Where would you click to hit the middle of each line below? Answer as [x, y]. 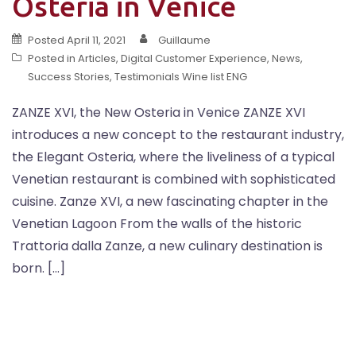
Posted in [53, 58]
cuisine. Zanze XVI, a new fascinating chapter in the [170, 201]
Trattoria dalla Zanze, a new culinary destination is [167, 246]
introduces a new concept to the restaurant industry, [178, 134]
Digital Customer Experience [194, 58]
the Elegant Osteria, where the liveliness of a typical [173, 157]
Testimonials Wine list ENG [181, 76]
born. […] [39, 268]
